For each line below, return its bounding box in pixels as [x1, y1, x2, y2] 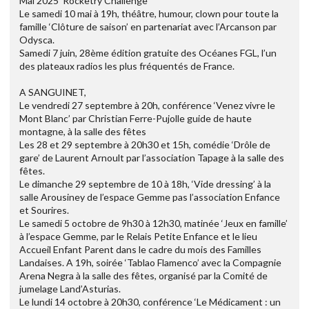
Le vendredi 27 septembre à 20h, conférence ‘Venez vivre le [19, 99, 275, 111]
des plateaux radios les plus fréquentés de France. [19, 59, 235, 72]
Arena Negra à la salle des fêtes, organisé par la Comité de [19, 269, 268, 281]
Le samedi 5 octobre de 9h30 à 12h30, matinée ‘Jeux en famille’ [19, 217, 288, 229]
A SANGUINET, [19, 86, 86, 98]
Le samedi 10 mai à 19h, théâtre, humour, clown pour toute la [19, 7, 279, 19]
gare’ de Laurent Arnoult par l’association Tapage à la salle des [19, 151, 284, 163]
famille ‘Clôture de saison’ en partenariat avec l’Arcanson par [19, 20, 277, 32]
